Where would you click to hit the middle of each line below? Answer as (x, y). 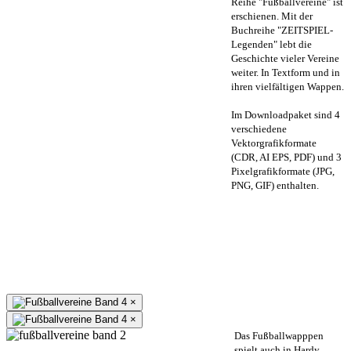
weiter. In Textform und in (286, 72)
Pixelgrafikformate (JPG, (283, 171)
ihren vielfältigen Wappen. (288, 86)
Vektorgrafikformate (274, 143)
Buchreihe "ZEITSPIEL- (282, 30)
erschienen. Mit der (272, 16)
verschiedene (259, 128)
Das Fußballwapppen (279, 335)
